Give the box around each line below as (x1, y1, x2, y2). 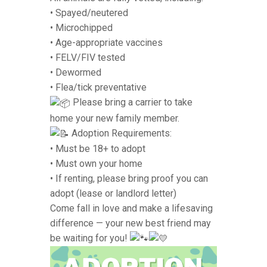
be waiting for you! (50, 232, 130, 244)
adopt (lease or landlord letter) (50, 187, 176, 199)
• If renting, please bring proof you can (50, 172, 208, 184)
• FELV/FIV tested (50, 52, 125, 64)
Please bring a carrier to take (70, 97, 193, 108)
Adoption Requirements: (69, 127, 172, 139)
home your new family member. (50, 112, 179, 124)
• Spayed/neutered (50, 7, 128, 19)
